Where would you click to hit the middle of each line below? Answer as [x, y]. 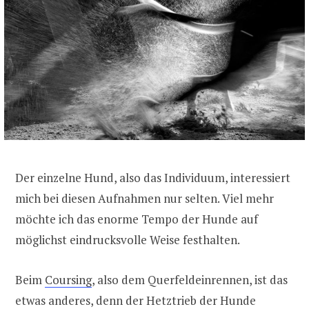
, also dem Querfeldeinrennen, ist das [190, 279]
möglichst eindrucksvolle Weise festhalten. [128, 239]
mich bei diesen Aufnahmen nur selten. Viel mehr [144, 198]
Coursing [68, 279]
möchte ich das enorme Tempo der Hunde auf [137, 219]
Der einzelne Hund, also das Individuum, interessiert [153, 177]
